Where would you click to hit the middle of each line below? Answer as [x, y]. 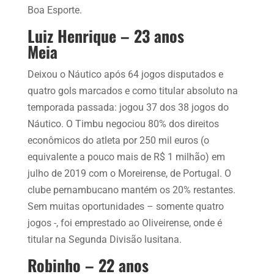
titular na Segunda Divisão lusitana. [104, 239]
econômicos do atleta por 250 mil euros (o [118, 140]
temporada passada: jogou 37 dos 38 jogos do [128, 107]
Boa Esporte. [54, 10]
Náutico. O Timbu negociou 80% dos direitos [123, 124]
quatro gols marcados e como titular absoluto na [132, 91]
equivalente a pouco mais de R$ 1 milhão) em [126, 157]
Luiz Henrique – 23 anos [106, 35]
